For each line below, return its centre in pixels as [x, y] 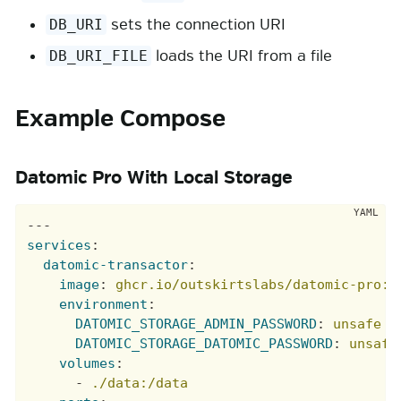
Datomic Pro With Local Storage [154, 177]
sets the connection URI [196, 24]
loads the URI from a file [242, 56]
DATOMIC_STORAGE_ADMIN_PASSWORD [196, 324]
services [60, 246]
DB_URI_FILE [99, 56]
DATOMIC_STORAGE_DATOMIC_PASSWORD [205, 344]
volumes [88, 364]
